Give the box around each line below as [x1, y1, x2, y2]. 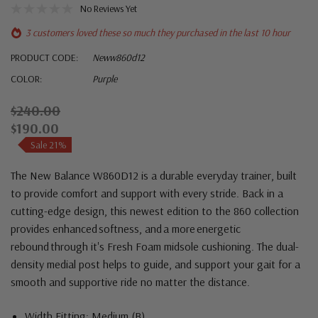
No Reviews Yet [80, 2, 137, 16]
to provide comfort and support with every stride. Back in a [11, 186, 283, 201]
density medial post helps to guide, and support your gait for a [11, 257, 300, 272]
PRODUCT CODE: [11, 51, 78, 65]
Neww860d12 [92, 51, 145, 65]
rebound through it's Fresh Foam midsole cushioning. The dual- [11, 239, 299, 254]
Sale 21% [31, 138, 67, 152]
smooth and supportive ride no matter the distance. [11, 275, 250, 290]
